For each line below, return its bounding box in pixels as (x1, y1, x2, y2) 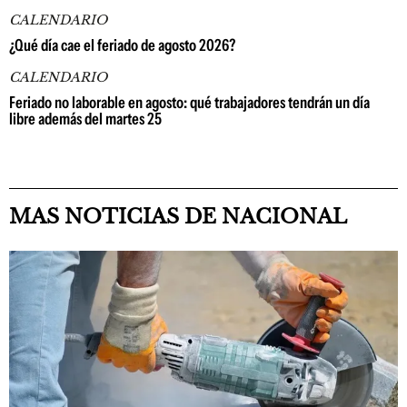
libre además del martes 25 (9, 109, 162, 129)
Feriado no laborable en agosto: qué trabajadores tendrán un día (9, 93, 370, 113)
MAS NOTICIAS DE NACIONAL (9, 204, 347, 229)
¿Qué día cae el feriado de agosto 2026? (9, 35, 235, 55)
